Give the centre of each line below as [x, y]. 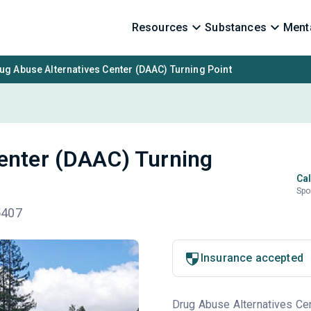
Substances [236, 27]
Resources [160, 27]
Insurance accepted [252, 258]
